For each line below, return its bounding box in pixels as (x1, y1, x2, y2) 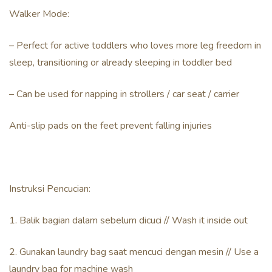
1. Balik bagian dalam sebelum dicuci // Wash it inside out (9, 214, 248, 227)
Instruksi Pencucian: (9, 182, 90, 195)
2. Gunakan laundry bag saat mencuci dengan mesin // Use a (9, 245, 259, 259)
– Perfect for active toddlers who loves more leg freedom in (9, 39, 261, 52)
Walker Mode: (9, 7, 69, 21)
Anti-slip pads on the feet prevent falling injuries (9, 119, 212, 132)
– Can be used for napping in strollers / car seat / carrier (9, 87, 239, 101)
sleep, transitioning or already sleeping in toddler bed (9, 56, 232, 69)
